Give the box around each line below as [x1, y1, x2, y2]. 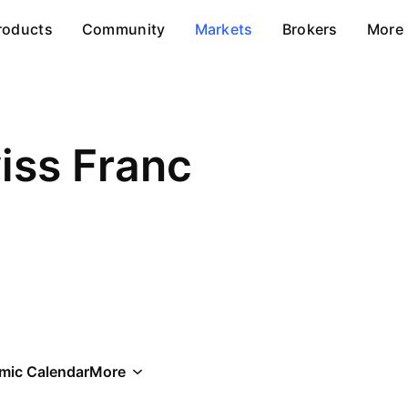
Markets [194, 20, 253, 38]
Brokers [281, 20, 338, 38]
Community [81, 20, 166, 38]
